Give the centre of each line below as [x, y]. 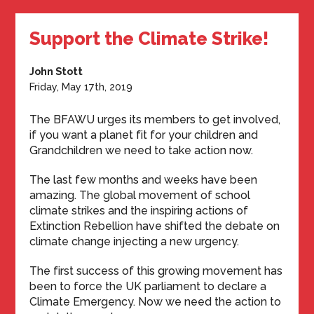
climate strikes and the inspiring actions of [139, 211]
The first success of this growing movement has [156, 271]
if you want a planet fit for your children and [144, 135]
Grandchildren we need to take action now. [142, 150]
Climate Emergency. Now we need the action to [156, 302]
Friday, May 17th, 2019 [81, 87]
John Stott [56, 71]
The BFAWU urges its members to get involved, [155, 120]
